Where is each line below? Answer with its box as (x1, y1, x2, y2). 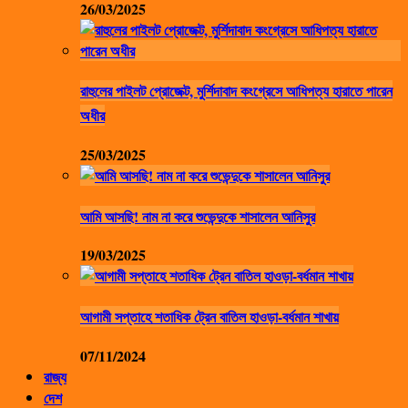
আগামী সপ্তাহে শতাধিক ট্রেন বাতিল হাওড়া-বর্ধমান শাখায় (80, 306, 339, 328)
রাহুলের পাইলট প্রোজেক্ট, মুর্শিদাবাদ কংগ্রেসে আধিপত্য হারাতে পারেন (80, 80, 393, 102)
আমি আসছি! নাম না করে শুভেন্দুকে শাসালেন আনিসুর (80, 205, 315, 227)
